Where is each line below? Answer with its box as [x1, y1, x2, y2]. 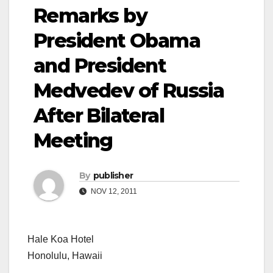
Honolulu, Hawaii [27, 250, 102, 261]
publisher [93, 170, 133, 182]
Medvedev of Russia [34, 79, 224, 103]
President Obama [34, 29, 200, 53]
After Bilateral [34, 104, 164, 128]
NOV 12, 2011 [89, 187, 137, 196]
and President [34, 54, 166, 78]
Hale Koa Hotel [27, 234, 94, 245]
